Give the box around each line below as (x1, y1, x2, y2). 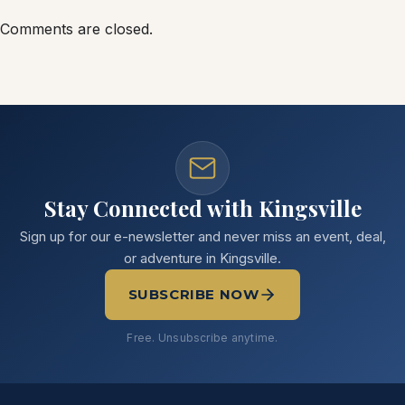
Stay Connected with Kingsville (43, 193, 362, 222)
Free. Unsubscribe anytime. (127, 330, 278, 344)
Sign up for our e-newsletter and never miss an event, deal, (19, 227, 386, 245)
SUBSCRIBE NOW (127, 286, 259, 304)
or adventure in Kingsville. (124, 249, 281, 267)
